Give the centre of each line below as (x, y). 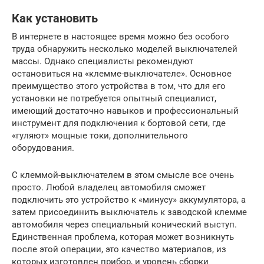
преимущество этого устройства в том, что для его (119, 86)
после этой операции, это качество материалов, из (119, 249)
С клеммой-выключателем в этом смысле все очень (123, 175)
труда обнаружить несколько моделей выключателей (125, 49)
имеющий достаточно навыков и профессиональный (125, 110)
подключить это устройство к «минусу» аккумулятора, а (129, 199)
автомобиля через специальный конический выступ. (124, 224)
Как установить (55, 19)
